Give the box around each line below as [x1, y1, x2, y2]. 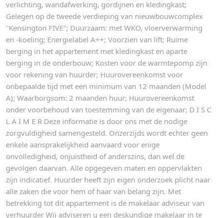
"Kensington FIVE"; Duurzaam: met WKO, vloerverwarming [6, 22, 202, 33]
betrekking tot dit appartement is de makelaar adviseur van [6, 198, 204, 208]
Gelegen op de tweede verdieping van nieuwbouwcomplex [6, 11, 203, 21]
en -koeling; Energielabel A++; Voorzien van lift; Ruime [6, 34, 188, 44]
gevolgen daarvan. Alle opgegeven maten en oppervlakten [6, 163, 202, 173]
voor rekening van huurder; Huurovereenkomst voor [6, 69, 183, 79]
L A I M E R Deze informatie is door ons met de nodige [6, 116, 187, 126]
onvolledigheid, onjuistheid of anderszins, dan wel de [6, 151, 184, 161]
